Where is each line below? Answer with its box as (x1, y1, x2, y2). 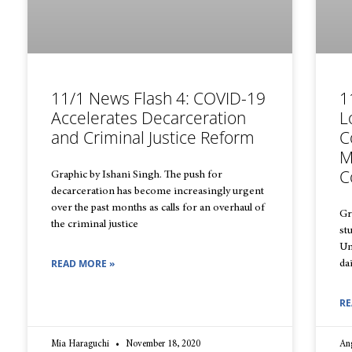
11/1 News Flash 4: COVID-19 (51, 87, 266, 110)
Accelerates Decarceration (51, 107, 246, 130)
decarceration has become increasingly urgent (51, 186, 264, 198)
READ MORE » (51, 257, 115, 271)
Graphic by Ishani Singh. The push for (51, 170, 222, 181)
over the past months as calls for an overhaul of (51, 203, 265, 214)
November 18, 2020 (123, 339, 200, 350)
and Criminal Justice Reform (51, 126, 255, 149)
